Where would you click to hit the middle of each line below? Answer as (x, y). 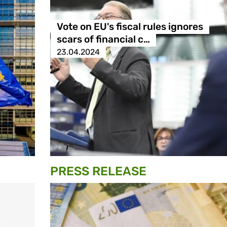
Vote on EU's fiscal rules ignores (130, 27)
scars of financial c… (103, 40)
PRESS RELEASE (98, 172)
